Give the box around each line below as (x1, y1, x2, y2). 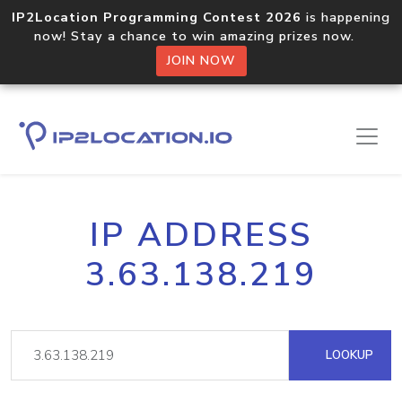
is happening (301, 8, 390, 26)
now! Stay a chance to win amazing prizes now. (34, 27, 368, 45)
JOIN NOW (166, 52, 236, 69)
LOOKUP (322, 346, 373, 363)
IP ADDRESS (90, 213, 312, 258)
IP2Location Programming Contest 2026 (12, 8, 301, 26)
